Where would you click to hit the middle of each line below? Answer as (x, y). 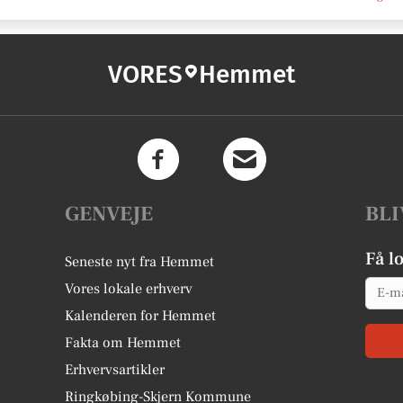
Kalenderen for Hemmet (141, 315)
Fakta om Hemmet (123, 342)
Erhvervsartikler (115, 369)
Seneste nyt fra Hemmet (140, 261)
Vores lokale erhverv (129, 288)
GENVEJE (109, 214)
